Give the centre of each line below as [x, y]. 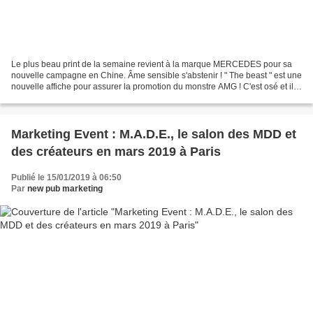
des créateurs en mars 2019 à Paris [116, 151]
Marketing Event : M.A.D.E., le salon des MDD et [154, 134]
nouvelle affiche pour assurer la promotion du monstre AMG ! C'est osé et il [152, 86]
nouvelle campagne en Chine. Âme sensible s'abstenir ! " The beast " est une [156, 75]
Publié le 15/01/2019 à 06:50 [66, 177]
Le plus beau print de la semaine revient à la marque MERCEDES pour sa [152, 64]
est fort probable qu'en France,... [72, 97]
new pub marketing [65, 188]
